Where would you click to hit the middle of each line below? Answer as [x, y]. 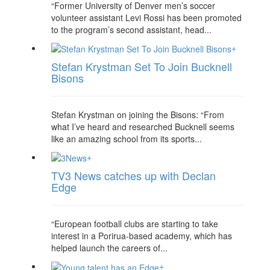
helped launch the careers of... [109, 248]
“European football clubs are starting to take [135, 224]
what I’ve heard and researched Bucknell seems [143, 126]
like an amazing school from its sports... [127, 138]
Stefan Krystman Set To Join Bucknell [142, 66]
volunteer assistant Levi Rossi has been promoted [146, 17]
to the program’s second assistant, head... [131, 29]
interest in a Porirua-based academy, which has [142, 236]
